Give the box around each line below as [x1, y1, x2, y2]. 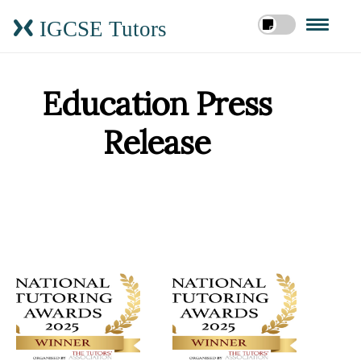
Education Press [41, 83, 272, 124]
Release [102, 122, 210, 163]
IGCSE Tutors [34, 17, 167, 39]
